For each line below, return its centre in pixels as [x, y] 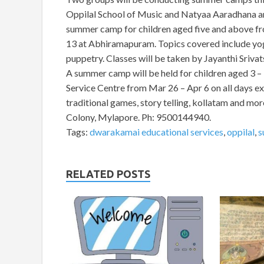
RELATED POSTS [108, 174]
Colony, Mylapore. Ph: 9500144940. [138, 117]
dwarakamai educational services [156, 132]
